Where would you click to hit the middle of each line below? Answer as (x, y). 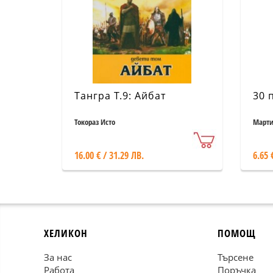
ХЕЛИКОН (66, 233)
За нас (58, 257)
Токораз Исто (95, 122)
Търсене (236, 257)
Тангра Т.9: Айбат (120, 96)
